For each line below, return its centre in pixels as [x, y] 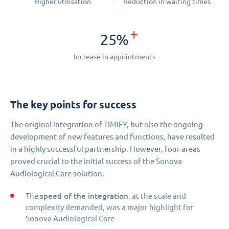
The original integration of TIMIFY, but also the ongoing [107, 124]
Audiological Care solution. [57, 173]
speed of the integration [84, 196]
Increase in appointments [114, 56]
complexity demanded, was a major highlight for [110, 207]
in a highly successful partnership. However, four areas [105, 149]
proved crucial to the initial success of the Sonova [96, 161]
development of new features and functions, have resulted [112, 136]
